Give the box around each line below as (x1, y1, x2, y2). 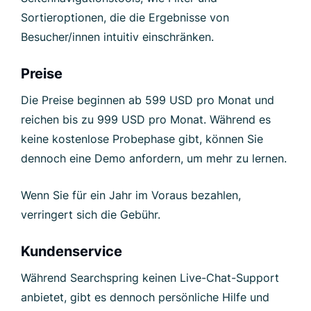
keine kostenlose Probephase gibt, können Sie (21, 131, 263, 146)
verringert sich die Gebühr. (21, 207, 160, 221)
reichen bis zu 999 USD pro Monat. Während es (21, 112, 271, 126)
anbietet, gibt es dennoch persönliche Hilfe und (21, 289, 269, 304)
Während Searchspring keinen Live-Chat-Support (21, 270, 279, 285)
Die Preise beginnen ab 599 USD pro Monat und (21, 92, 274, 107)
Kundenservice (21, 242, 122, 260)
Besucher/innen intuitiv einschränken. (21, 29, 214, 44)
